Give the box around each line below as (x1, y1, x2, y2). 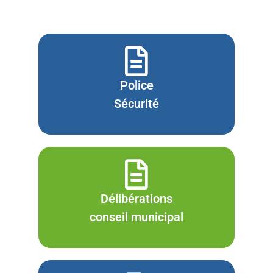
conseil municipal (90, 210, 183, 224)
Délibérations (101, 191, 172, 206)
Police (119, 78, 154, 93)
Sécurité (114, 96, 159, 111)
